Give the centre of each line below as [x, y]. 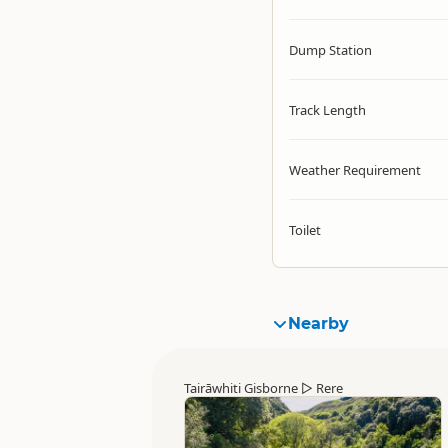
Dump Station [330, 49]
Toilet [305, 229]
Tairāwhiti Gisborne [241, 387]
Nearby [318, 323]
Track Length [327, 109]
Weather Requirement [355, 169]
